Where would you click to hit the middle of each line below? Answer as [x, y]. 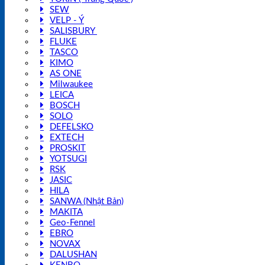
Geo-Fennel [72, 222]
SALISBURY [73, 31]
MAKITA [66, 212]
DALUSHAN [73, 254]
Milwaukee [71, 84]
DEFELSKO [72, 127]
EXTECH [67, 137]
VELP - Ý [67, 20]
